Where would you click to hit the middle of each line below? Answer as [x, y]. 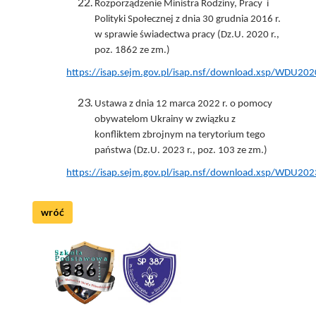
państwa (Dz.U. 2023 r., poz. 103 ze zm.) [181, 150]
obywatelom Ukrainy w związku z [165, 119]
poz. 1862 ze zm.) [133, 50]
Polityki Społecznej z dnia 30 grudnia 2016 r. [188, 19]
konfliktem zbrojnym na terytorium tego [180, 135]
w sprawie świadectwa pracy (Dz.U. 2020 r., [187, 35]
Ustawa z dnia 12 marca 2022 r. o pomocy [184, 104]
